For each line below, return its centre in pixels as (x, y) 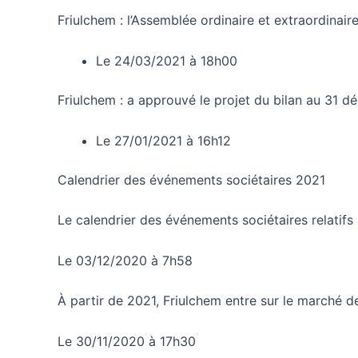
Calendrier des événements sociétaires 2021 (191, 179)
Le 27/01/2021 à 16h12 (163, 140)
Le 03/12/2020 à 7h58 (125, 260)
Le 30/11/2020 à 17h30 (127, 342)
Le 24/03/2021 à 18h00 (167, 61)
